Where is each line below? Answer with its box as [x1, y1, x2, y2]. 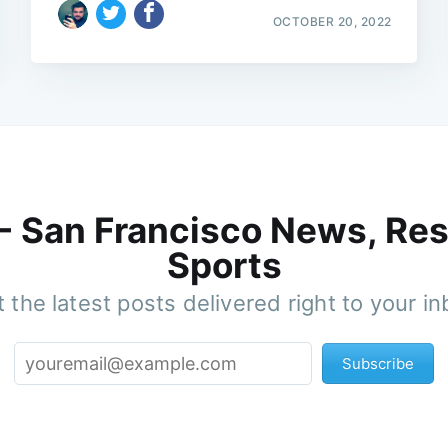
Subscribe [342, 354, 414, 374]
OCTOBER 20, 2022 [272, 13, 392, 29]
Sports [166, 244, 282, 287]
